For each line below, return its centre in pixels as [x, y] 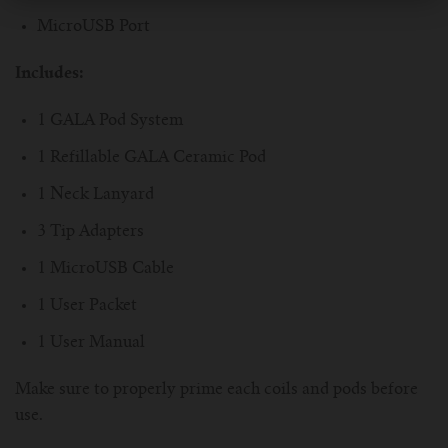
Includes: [49, 74]
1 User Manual [91, 342]
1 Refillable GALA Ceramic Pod [151, 157]
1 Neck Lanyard [95, 194]
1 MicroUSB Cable [105, 268]
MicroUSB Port [93, 27]
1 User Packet [87, 305]
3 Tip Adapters [90, 231]
